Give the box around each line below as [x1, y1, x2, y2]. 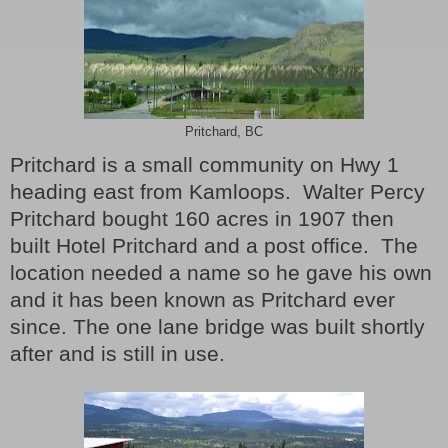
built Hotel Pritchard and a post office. [10, 233, 369, 258]
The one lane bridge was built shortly [73, 314, 425, 339]
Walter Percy [303, 179, 425, 204]
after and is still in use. [10, 341, 225, 366]
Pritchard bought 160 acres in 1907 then [10, 206, 394, 231]
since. [10, 314, 73, 339]
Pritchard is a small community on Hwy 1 [10, 152, 399, 177]
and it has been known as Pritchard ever [10, 287, 395, 312]
